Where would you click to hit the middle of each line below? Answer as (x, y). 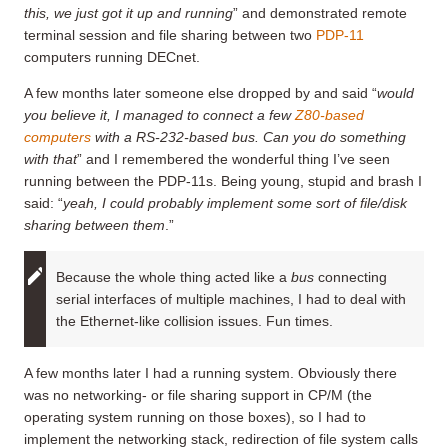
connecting (352, 276)
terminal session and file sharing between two (170, 34)
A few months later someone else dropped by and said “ (200, 92)
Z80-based (329, 114)
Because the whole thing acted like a (173, 276)
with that (50, 158)
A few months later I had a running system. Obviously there (210, 372)
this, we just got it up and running (128, 12)
